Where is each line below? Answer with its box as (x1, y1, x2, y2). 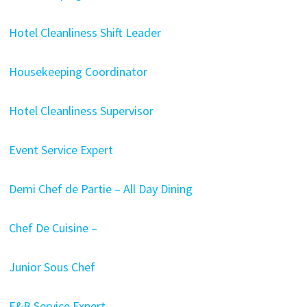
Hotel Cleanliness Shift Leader (8, 25, 161, 40)
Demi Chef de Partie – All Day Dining (8, 181, 193, 197)
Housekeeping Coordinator (8, 64, 147, 79)
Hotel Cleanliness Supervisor (8, 103, 153, 119)
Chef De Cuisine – (8, 220, 97, 236)
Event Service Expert (8, 142, 113, 158)
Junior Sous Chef (8, 259, 95, 275)
